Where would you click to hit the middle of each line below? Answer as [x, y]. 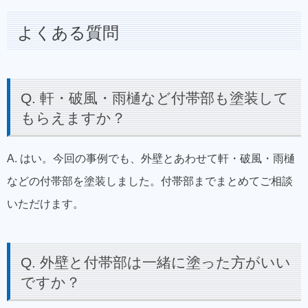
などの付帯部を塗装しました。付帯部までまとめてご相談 [150, 181]
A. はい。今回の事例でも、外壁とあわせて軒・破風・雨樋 [151, 159]
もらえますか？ [73, 118]
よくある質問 [68, 33]
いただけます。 [45, 204]
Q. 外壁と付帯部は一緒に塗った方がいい [156, 263]
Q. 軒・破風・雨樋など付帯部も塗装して [155, 98]
